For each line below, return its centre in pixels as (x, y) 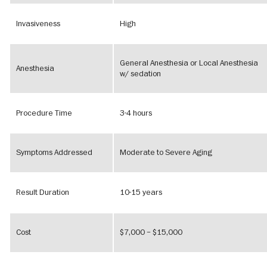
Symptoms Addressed (54, 153)
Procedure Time (44, 114)
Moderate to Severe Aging (166, 153)
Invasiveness (38, 24)
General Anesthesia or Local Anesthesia (189, 63)
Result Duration (43, 193)
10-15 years (141, 193)
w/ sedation (140, 74)
